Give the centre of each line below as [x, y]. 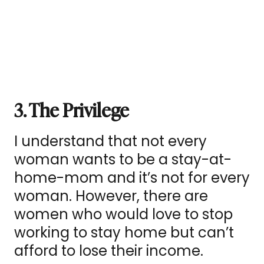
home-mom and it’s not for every [132, 178]
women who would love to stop [123, 214]
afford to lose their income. [110, 251]
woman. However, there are [111, 196]
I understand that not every [110, 141]
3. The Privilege [73, 109]
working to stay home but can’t [124, 233]
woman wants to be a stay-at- [123, 160]
